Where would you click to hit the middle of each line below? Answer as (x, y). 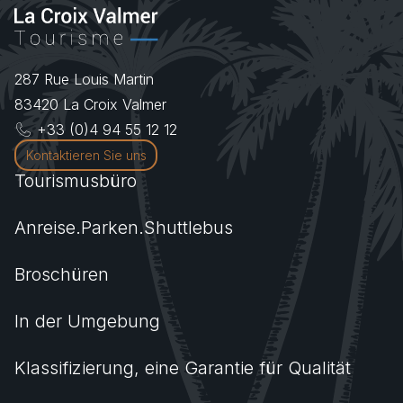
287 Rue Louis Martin (84, 80)
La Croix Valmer (115, 105)
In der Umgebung (87, 322)
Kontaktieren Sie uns (86, 156)
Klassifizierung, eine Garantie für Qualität (183, 368)
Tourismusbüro (76, 181)
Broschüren (62, 275)
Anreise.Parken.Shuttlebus (124, 228)
